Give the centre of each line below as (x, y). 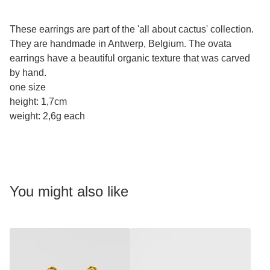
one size (28, 87)
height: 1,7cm (38, 102)
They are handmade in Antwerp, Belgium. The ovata (121, 44)
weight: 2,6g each (47, 116)
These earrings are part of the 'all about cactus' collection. (132, 30)
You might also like (69, 192)
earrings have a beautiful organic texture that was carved (130, 58)
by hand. (28, 73)
